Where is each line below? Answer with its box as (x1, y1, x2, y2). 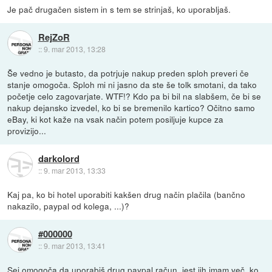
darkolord (38, 151, 80, 165)
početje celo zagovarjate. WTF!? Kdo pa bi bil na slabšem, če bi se (7, 90, 262, 103)
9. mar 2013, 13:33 (43, 165, 106, 175)
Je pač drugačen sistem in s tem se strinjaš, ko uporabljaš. (7, 3, 231, 16)
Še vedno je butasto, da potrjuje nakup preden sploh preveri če (7, 67, 250, 80)
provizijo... (7, 124, 47, 137)
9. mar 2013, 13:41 (43, 240, 106, 251)
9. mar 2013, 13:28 (43, 43, 106, 54)
